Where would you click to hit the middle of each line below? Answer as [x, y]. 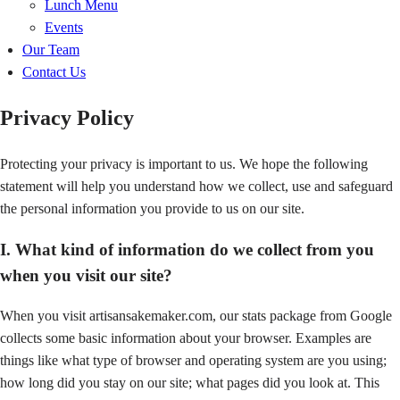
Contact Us [54, 72]
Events [64, 27]
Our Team [51, 50]
